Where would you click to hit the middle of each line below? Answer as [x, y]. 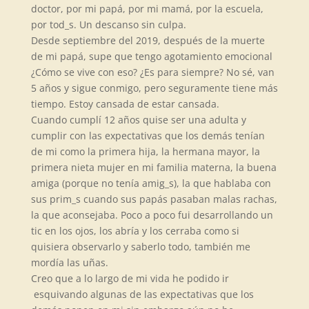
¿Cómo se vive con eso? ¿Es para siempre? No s [139, 72]
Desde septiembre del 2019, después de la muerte [148, 40]
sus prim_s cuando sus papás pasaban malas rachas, [154, 199]
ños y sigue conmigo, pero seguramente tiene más [161, 88]
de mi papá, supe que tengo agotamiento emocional [151, 56]
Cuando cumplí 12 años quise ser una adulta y [138, 120]
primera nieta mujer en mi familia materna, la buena [153, 167]
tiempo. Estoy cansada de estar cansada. [125, 104]
